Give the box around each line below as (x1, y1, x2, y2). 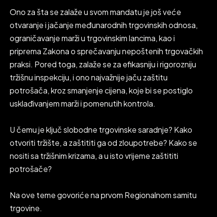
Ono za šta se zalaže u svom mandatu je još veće (10, 7, 181, 17)
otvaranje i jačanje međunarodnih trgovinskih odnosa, (10, 20, 198, 30)
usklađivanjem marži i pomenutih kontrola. (10, 98, 155, 108)
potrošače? (10, 164, 52, 174)
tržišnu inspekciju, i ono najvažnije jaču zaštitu (10, 72, 168, 82)
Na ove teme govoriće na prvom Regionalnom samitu (10, 190, 197, 200)
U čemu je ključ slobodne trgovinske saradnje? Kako (10, 124, 192, 135)
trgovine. (10, 203, 42, 213)
